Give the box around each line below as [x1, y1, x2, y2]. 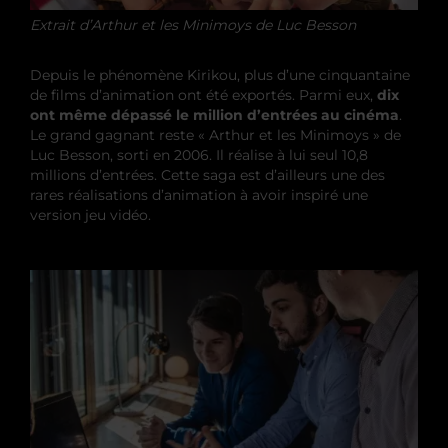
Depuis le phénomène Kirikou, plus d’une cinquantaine [30, 65, 410, 84]
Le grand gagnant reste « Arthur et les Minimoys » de [30, 125, 401, 144]
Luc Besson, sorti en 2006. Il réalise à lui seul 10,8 [30, 145, 368, 164]
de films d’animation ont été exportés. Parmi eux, [30, 85, 377, 104]
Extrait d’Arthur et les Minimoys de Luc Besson [30, 15, 356, 34]
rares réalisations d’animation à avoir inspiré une [30, 185, 368, 204]
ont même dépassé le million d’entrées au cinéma [30, 105, 399, 124]
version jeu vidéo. [30, 205, 151, 224]
